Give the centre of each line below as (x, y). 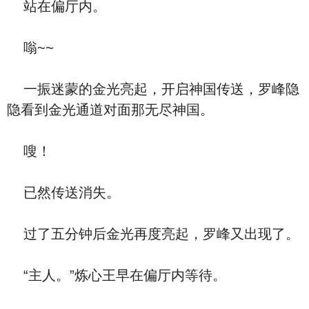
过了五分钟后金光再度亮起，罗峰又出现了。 (153, 234)
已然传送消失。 (63, 192)
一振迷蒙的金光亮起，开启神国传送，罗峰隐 (153, 89)
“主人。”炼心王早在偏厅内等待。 (117, 275)
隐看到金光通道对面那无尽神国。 (110, 110)
